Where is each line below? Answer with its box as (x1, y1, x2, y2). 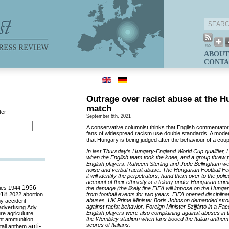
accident (5, 198, 26, 204)
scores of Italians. (86, 222, 130, 228)
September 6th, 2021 (86, 113, 131, 119)
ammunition (5, 216, 33, 222)
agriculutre (7, 210, 33, 216)
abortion (23, 191, 43, 197)
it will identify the (86, 173, 127, 179)
